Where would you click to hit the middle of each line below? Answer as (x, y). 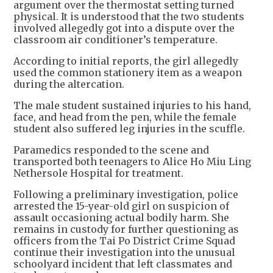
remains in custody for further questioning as (126, 229)
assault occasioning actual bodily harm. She (121, 218)
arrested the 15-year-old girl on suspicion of (121, 206)
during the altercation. (69, 84)
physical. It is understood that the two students (129, 17)
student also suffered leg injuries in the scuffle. (129, 129)
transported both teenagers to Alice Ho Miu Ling (132, 162)
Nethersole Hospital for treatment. (98, 173)
